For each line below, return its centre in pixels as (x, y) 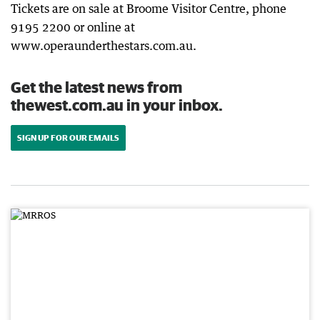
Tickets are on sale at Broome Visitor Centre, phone (149, 9)
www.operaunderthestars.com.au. (104, 46)
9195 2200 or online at (73, 27)
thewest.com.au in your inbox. (117, 105)
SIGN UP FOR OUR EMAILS (68, 137)
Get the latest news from (96, 87)
